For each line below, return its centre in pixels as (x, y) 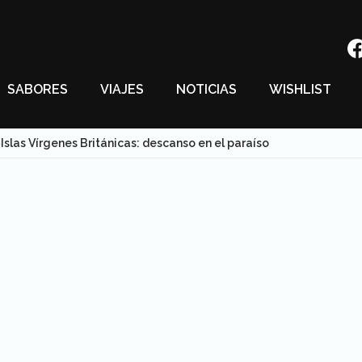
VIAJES (122, 89)
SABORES (38, 89)
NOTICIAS (206, 89)
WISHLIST (300, 89)
